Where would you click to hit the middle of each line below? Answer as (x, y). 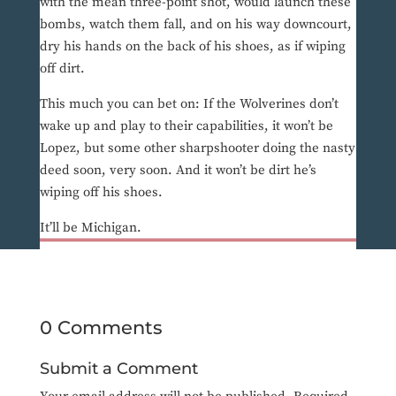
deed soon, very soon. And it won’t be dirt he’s (178, 171)
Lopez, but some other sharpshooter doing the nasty (197, 148)
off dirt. (62, 69)
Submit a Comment (118, 369)
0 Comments (101, 328)
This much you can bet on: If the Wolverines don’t (189, 104)
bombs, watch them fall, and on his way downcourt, (195, 25)
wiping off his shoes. (101, 193)
